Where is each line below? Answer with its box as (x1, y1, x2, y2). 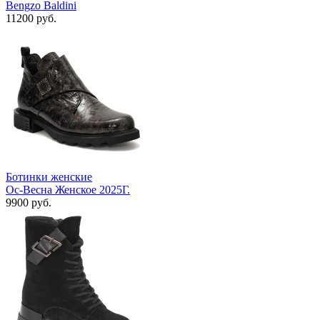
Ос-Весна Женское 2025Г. (6, 184, 130, 196)
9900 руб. (6, 196, 51, 209)
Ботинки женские (6, 171, 92, 184)
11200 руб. (6, 12, 56, 25)
